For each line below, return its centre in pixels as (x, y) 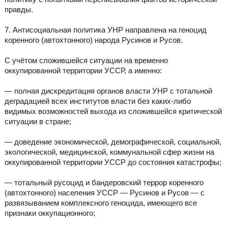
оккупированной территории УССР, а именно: (83, 71)
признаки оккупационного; (50, 213)
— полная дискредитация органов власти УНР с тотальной (108, 91)
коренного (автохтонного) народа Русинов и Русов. (93, 40)
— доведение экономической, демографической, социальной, (113, 142)
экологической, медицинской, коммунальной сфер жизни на (109, 152)
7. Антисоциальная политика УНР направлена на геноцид (105, 30)
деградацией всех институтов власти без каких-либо (97, 101)
